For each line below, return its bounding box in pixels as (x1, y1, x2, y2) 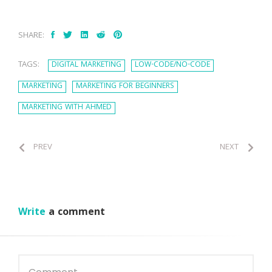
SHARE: (18, 29, 44, 43)
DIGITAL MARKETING (52, 59, 121, 72)
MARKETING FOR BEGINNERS (76, 80, 174, 93)
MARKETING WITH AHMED (22, 101, 112, 115)
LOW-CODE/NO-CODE (135, 59, 210, 72)
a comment (46, 205, 105, 222)
